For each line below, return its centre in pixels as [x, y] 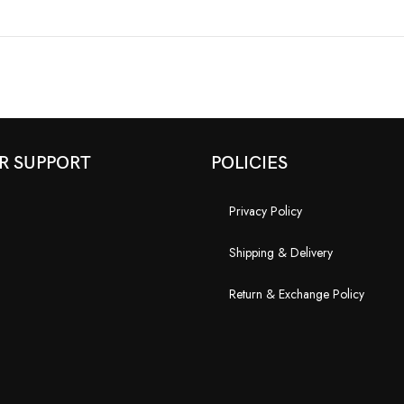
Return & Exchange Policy [297, 294]
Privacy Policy [266, 211]
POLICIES [249, 164]
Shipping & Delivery [281, 253]
